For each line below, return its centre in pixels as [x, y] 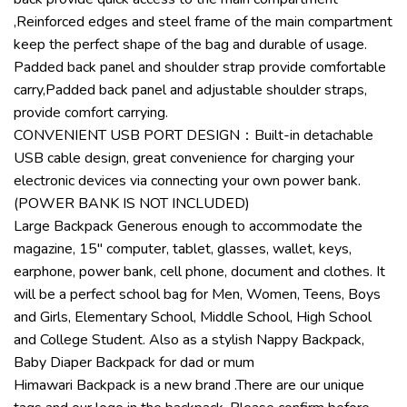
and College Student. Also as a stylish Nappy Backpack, [189, 339]
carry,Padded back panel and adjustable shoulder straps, [190, 89]
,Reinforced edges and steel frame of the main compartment [203, 21]
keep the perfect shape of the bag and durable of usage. [190, 44]
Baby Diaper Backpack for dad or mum [134, 362]
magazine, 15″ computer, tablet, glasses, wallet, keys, [183, 248]
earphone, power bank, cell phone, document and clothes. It [199, 271]
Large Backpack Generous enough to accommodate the [188, 226]
